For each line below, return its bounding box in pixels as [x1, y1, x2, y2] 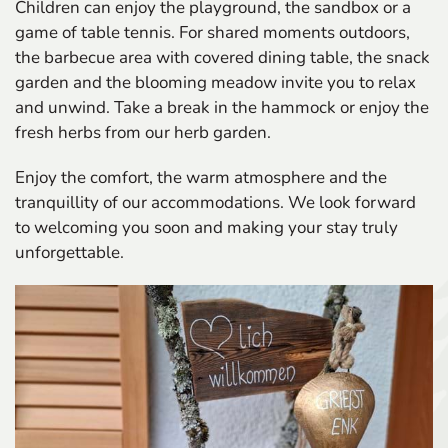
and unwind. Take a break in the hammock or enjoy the [15, 96, 429, 119]
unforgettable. [15, 241, 124, 264]
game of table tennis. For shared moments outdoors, [15, 21, 410, 44]
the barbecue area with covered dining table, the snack [15, 46, 430, 69]
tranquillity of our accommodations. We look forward [15, 191, 416, 214]
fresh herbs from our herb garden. [15, 121, 271, 144]
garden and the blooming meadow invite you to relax [15, 71, 416, 94]
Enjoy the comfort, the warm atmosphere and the [15, 166, 387, 189]
